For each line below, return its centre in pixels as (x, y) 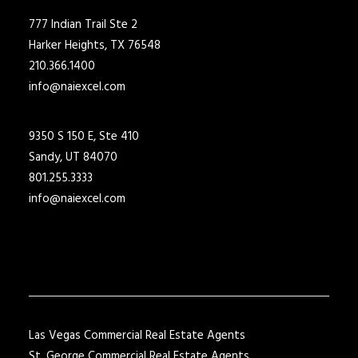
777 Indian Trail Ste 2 (83, 25)
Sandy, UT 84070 (73, 157)
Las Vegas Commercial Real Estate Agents (137, 336)
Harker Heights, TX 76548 (95, 46)
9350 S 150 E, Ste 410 (84, 137)
